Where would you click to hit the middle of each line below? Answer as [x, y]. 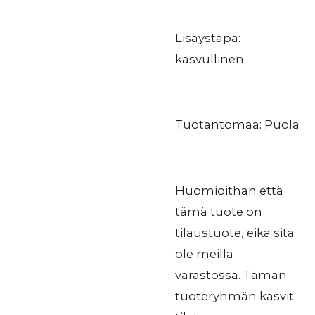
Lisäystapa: [208, 38]
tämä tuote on [219, 211]
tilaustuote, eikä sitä [235, 232]
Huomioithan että [229, 190]
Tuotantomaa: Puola [237, 125]
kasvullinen [210, 59]
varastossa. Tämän [231, 275]
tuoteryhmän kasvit [234, 296]
